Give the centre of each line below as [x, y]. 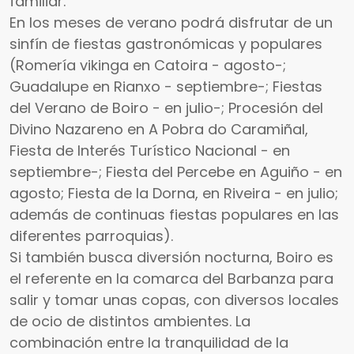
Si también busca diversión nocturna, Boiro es [171, 257]
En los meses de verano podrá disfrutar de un [171, 22]
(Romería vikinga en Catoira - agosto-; [148, 65]
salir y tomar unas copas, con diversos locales [174, 299]
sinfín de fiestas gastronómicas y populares [166, 43]
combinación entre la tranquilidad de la [149, 342]
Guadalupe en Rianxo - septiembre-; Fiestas [166, 86]
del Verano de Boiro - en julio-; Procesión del [166, 107]
